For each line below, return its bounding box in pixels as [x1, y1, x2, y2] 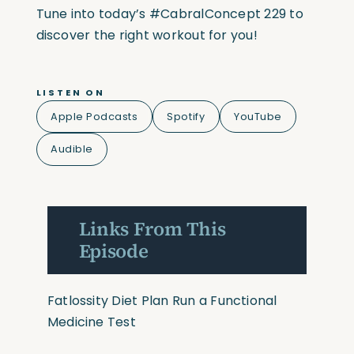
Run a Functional [171, 291, 277, 310]
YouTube [234, 109, 282, 123]
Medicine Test [47, 312, 136, 331]
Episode [78, 237, 149, 264]
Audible [51, 142, 93, 156]
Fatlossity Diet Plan [47, 291, 169, 310]
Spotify [167, 109, 205, 123]
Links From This [78, 215, 226, 242]
